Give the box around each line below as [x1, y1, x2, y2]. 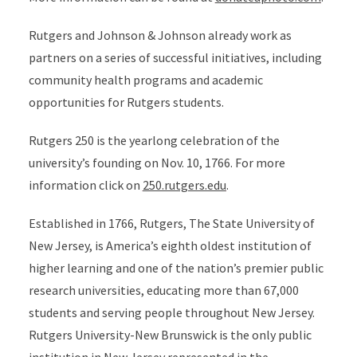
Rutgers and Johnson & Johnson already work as [28, 27, 292, 43]
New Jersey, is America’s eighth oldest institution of [28, 237, 312, 253]
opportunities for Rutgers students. [28, 94, 224, 110]
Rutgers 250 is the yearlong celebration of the [28, 132, 280, 148]
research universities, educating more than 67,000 [28, 282, 299, 298]
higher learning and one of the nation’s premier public [28, 260, 324, 276]
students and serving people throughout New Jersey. [28, 304, 315, 320]
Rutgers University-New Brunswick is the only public [28, 327, 312, 343]
